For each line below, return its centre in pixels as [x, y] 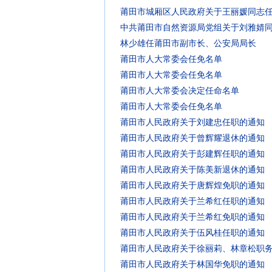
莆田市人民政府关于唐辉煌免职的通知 [192, 185]
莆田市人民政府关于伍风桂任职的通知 [192, 233]
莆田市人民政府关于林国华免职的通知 [192, 264]
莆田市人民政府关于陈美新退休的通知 [192, 170]
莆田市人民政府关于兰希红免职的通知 [192, 217]
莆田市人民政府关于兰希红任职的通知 [192, 201]
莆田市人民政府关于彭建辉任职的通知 [192, 154]
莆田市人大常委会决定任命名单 [180, 91]
